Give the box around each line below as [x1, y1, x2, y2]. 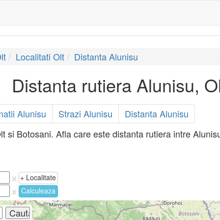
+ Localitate [20, 172, 56, 182]
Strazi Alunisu [58, 107, 112, 120]
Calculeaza [21, 186, 55, 195]
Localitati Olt [15, 50, 64, 63]
